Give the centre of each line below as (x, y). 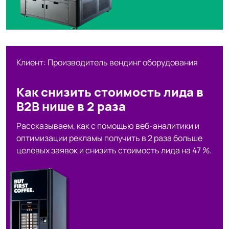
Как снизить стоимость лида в (110, 91)
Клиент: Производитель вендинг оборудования (107, 62)
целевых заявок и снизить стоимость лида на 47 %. (114, 150)
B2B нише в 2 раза (71, 106)
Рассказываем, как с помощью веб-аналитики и (108, 125)
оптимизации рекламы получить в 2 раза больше (109, 138)
